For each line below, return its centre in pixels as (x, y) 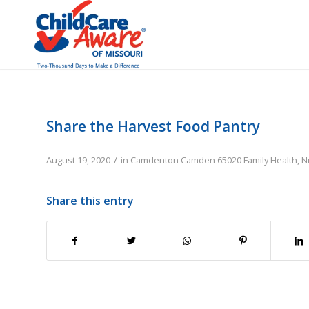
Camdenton (154, 160)
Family (256, 160)
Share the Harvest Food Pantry (153, 126)
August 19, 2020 (78, 160)
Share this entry (90, 201)
